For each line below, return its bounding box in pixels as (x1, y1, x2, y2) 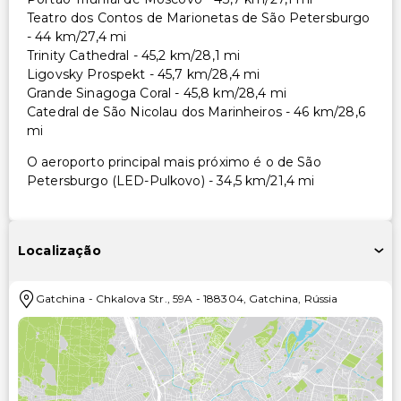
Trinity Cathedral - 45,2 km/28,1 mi (27, 47, 241, 64)
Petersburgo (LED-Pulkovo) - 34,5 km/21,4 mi (27, 172, 315, 189)
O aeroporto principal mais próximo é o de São (27, 153, 321, 170)
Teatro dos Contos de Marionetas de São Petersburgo (27, 9, 371, 26)
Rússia (303, 291, 338, 305)
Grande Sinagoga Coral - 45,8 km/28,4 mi (27, 84, 286, 101)
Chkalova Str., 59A (95, 291, 193, 305)
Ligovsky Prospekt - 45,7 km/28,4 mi (27, 65, 260, 82)
